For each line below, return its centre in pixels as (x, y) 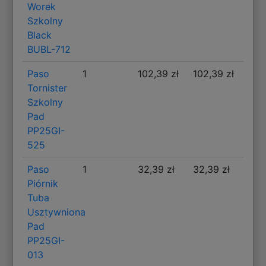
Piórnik (43, 183)
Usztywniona (57, 212)
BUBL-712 (49, 49)
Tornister (47, 88)
